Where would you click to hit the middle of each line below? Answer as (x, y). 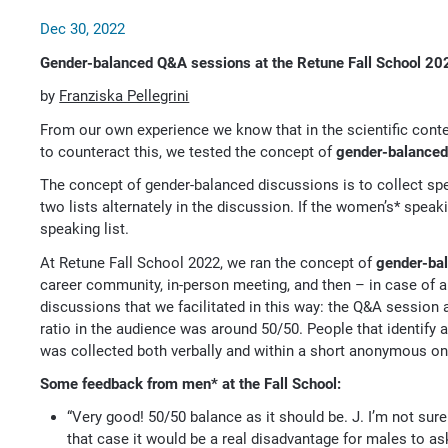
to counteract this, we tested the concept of (188, 151)
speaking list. (85, 229)
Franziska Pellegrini (124, 96)
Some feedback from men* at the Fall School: (191, 384)
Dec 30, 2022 (83, 29)
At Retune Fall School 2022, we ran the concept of (208, 262)
